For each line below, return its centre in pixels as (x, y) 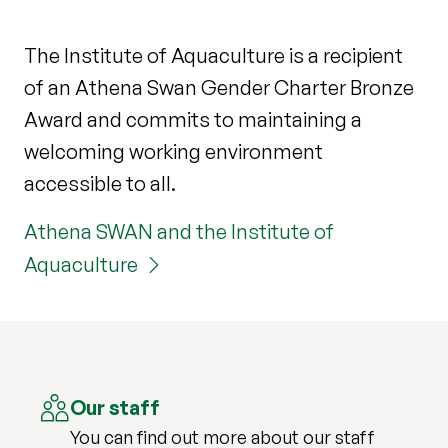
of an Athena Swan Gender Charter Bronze (219, 87)
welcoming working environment (173, 151)
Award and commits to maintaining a (193, 119)
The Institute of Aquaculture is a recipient (213, 55)
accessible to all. (100, 183)
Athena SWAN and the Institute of (179, 231)
